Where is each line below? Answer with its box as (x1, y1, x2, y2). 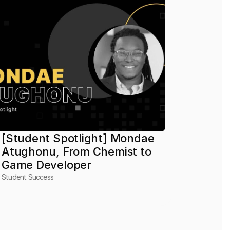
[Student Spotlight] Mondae (2, 131, 155, 145)
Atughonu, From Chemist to (2, 145, 151, 158)
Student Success (2, 172, 54, 181)
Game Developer (2, 158, 92, 171)
